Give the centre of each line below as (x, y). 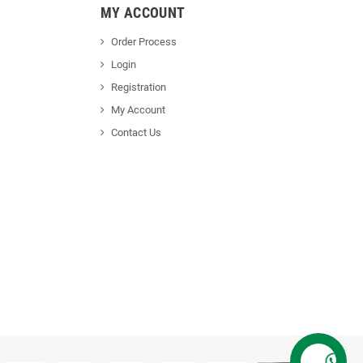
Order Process (143, 42)
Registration (138, 88)
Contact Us (136, 133)
